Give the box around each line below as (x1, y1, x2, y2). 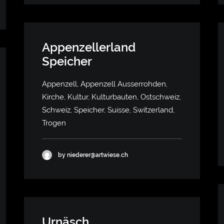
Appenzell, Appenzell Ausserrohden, (42, 79, 167, 88)
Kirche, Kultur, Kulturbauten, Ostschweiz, (42, 92, 181, 101)
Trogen (42, 118, 66, 127)
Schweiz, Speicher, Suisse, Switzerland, (42, 105, 174, 114)
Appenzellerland (42, 40, 135, 54)
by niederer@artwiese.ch (58, 151, 128, 158)
